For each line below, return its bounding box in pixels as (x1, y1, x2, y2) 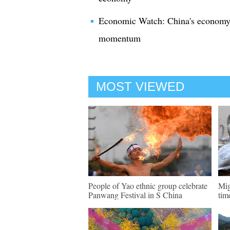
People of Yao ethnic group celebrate (88, 180, 207, 191)
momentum (99, 32, 141, 44)
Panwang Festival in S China (88, 189, 182, 200)
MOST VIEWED (96, 80, 184, 93)
